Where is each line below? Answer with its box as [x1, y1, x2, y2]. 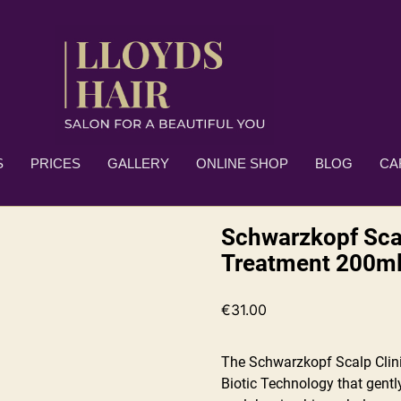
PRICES [30, 155, 81, 171]
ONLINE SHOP [195, 155, 288, 171]
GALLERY [107, 155, 169, 171]
